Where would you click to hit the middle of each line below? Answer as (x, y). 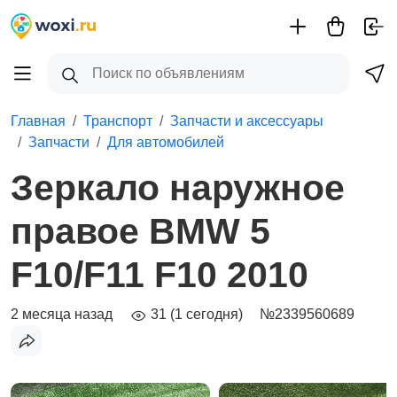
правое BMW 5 (140, 231)
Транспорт (118, 121)
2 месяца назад (62, 314)
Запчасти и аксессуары (247, 121)
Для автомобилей (166, 142)
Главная (38, 121)
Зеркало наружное (178, 188)
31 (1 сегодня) (195, 314)
